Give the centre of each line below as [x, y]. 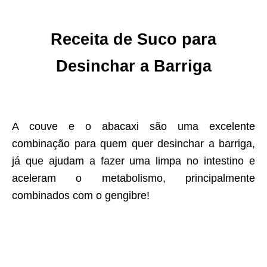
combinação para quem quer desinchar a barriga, [133, 144]
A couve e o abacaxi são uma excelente [133, 127]
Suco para [177, 40]
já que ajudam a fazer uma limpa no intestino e [133, 161]
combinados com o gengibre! [81, 196]
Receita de [94, 40]
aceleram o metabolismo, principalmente [133, 178]
